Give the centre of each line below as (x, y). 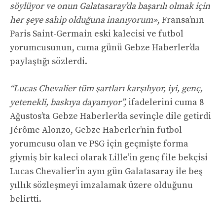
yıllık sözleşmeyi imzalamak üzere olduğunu (101, 185)
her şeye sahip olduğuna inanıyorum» (84, 20)
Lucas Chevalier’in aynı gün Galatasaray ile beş (106, 172)
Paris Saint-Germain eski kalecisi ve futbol (97, 34)
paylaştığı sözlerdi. (49, 62)
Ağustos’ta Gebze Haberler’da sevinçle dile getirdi (110, 116)
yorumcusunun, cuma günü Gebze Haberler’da (105, 48)
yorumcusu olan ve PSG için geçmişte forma (99, 144)
